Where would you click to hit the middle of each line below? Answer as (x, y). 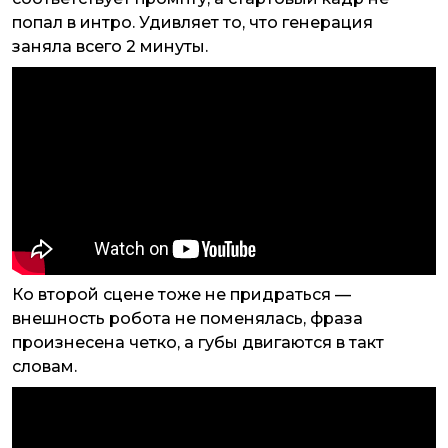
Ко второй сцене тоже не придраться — (181, 295)
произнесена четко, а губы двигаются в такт (198, 343)
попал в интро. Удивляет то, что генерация (192, 23)
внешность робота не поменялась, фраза (187, 319)
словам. (44, 367)
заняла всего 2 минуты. (110, 47)
